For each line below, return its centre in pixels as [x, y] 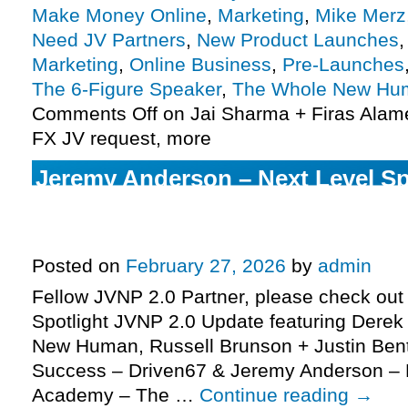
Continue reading [277, 395]
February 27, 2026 [206, 266]
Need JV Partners [109, 40]
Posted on [76, 266]
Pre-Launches [343, 65]
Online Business [200, 65]
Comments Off [95, 114]
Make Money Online [119, 15]
